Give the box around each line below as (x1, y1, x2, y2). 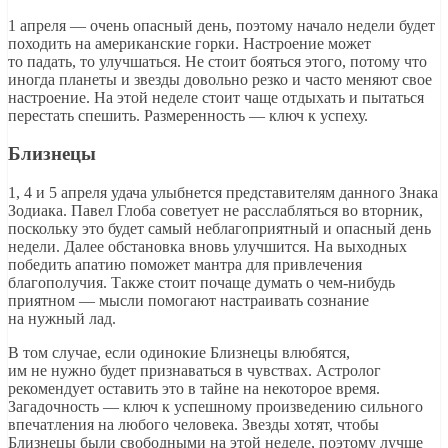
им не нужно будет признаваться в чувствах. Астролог (8, 362, 381, 380)
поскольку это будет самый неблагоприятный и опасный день (8, 220, 431, 238)
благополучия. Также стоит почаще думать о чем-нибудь (8, 274, 395, 292)
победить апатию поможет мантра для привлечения (8, 256, 362, 274)
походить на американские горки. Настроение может (8, 34, 371, 52)
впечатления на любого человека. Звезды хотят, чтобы (8, 416, 379, 434)
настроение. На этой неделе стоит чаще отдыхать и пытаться (8, 88, 424, 106)
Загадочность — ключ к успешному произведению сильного (8, 398, 423, 416)
